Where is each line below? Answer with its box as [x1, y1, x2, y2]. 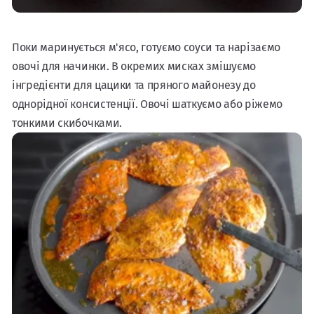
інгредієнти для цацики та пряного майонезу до [12, 78, 256, 92]
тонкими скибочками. [12, 116, 122, 130]
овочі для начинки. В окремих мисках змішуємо [12, 59, 256, 73]
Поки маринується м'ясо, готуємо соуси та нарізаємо [12, 40, 280, 54]
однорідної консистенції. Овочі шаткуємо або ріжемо [12, 97, 282, 111]
